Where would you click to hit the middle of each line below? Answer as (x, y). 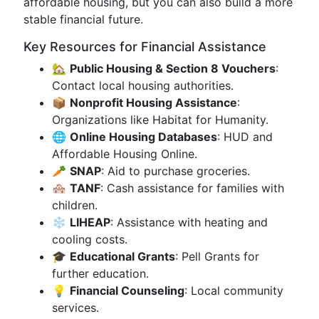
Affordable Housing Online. (125, 154)
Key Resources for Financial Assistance (145, 47)
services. (75, 308)
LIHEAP (90, 222)
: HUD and (245, 137)
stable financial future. (83, 19)
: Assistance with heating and (189, 222)
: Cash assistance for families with (192, 188)
